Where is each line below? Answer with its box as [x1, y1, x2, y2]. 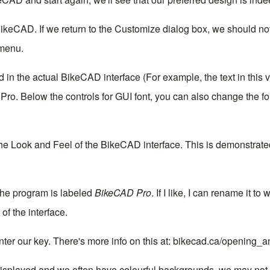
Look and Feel [11, 137, 72, 151]
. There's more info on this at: [48, 233, 173, 248]
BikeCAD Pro [95, 185, 151, 199]
